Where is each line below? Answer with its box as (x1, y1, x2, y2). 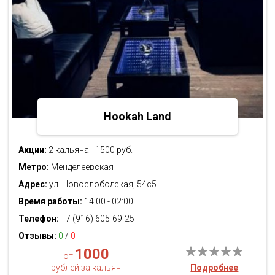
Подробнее (190, 262, 239, 273)
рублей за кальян (51, 262, 122, 273)
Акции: (18, 144, 47, 155)
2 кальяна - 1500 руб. (47, 144, 133, 155)
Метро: (18, 161, 49, 172)
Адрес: (18, 179, 47, 189)
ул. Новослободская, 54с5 (47, 179, 157, 189)
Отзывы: (18, 230, 56, 241)
